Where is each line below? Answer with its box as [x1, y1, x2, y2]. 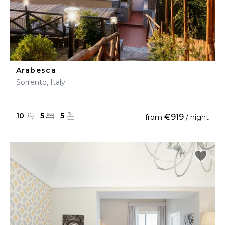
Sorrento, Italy [16, 78, 65, 87]
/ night [184, 113, 209, 122]
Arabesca [16, 66, 57, 75]
